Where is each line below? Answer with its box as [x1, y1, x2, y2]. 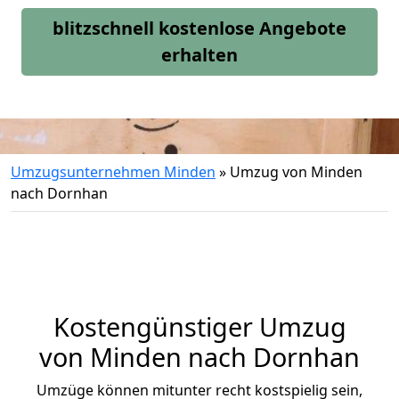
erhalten [161, 43, 238, 67]
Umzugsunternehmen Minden [11, 162, 216, 182]
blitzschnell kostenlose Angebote [53, 16, 346, 40]
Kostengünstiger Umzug [53, 309, 346, 344]
